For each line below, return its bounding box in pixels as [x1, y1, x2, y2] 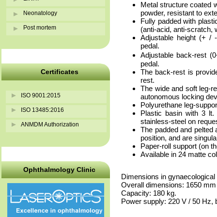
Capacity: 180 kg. [121, 189, 176, 197]
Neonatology [23, 10, 57, 16]
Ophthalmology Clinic [23, 166, 95, 173]
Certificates [40, 68, 78, 76]
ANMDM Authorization [21, 121, 79, 128]
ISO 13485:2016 [21, 107, 64, 113]
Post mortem [23, 24, 56, 31]
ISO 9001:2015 [21, 92, 61, 99]
